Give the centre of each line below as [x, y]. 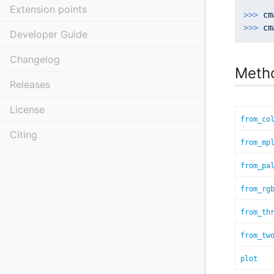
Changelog [35, 59]
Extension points [48, 9]
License [27, 109]
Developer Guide [49, 34]
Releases [30, 84]
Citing [24, 135]
